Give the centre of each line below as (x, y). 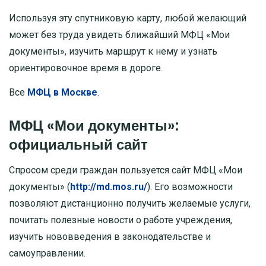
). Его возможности (190, 187)
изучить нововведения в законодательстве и (110, 237)
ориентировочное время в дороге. (86, 68)
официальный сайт (78, 145)
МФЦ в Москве (62, 93)
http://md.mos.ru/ (109, 187)
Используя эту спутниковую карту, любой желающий (128, 18)
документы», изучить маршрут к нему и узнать (113, 52)
